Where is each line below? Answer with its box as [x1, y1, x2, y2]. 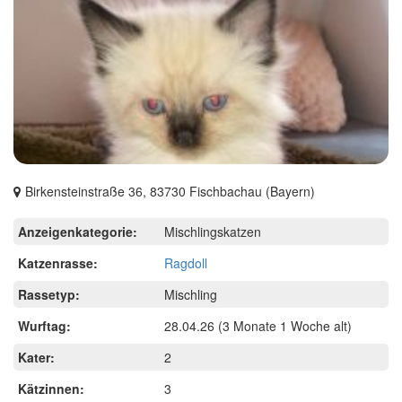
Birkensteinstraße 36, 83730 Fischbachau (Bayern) [25, 181, 315, 200]
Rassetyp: [18, 284, 80, 303]
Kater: [18, 347, 55, 366]
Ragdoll [164, 253, 208, 272]
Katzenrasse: [18, 253, 98, 272]
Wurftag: [18, 316, 71, 335]
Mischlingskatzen [164, 222, 262, 240]
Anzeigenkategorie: [18, 222, 137, 240]
